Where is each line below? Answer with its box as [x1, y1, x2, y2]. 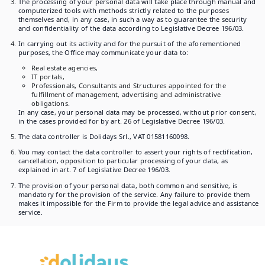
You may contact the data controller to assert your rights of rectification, [18, 147, 253, 157]
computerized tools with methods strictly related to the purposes [18, 5, 229, 15]
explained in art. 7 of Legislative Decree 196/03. [18, 165, 171, 174]
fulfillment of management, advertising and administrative [31, 90, 221, 99]
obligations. [31, 99, 70, 108]
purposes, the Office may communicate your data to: [18, 47, 189, 57]
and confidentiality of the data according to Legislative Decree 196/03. [18, 23, 244, 33]
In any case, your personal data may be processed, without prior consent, [18, 108, 257, 117]
